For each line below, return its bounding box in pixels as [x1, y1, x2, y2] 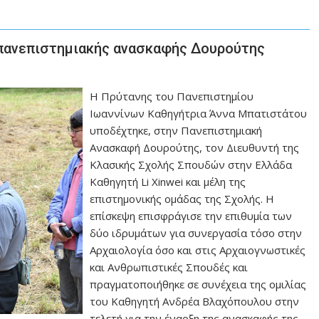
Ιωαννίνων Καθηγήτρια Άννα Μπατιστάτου [90, 106, 308, 120]
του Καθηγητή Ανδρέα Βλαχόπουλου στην [90, 294, 300, 308]
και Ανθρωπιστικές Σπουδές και [90, 260, 249, 274]
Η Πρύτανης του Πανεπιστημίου [90, 89, 254, 103]
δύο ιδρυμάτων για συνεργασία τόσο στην [90, 226, 303, 240]
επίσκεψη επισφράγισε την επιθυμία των [90, 209, 293, 223]
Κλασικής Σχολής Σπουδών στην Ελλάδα [90, 157, 293, 172]
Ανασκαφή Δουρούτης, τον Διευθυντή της [90, 140, 300, 155]
